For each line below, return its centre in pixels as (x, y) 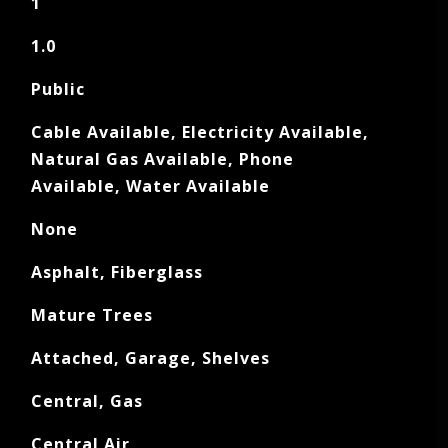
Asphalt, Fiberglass (116, 272)
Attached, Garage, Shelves (150, 358)
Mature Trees (91, 315)
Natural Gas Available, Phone (162, 159)
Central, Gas (86, 401)
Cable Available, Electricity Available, (199, 132)
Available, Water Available (150, 186)
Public (57, 89)
